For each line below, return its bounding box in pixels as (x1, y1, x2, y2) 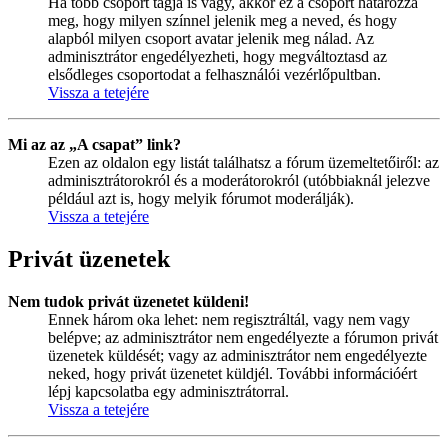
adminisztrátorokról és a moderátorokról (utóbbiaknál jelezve (48, 172, 430, 190)
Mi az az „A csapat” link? (8, 136, 181, 154)
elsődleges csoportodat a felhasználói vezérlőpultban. (48, 66, 381, 84)
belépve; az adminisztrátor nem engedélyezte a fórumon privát (48, 329, 438, 347)
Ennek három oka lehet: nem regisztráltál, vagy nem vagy (48, 311, 410, 329)
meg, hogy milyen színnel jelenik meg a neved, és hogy (48, 12, 397, 30)
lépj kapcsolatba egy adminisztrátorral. (48, 383, 289, 401)
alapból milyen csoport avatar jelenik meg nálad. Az (48, 30, 374, 48)
